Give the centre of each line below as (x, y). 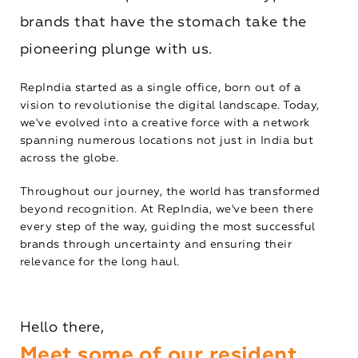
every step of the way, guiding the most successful (168, 227)
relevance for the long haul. (100, 263)
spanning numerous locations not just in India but (167, 141)
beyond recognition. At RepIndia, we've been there (167, 210)
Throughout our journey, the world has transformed (170, 192)
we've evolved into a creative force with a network (165, 123)
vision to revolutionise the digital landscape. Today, (170, 106)
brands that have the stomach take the (163, 23)
